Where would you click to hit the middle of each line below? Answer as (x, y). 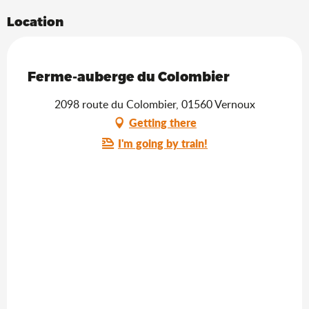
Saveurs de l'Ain (66, 64)
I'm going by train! (163, 143)
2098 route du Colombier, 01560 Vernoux (154, 104)
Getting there (163, 122)
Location (35, 21)
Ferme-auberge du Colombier (129, 76)
